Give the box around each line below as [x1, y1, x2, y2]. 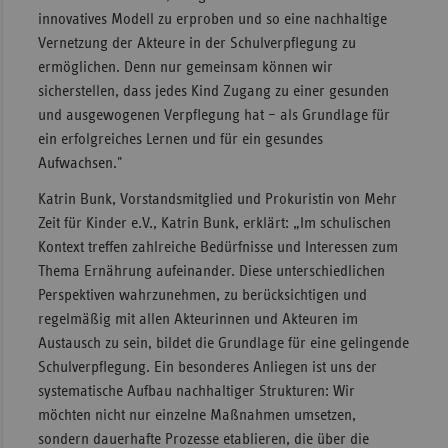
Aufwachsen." [37, 155, 122, 172]
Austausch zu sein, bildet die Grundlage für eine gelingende [37, 335, 409, 352]
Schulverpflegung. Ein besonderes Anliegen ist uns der [37, 359, 377, 376]
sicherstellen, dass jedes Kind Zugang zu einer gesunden [37, 83, 389, 100]
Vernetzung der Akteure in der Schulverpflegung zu [37, 35, 356, 52]
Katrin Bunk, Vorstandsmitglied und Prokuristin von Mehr [37, 191, 397, 208]
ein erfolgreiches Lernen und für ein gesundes [37, 131, 323, 148]
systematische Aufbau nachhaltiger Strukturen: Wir [37, 383, 355, 400]
